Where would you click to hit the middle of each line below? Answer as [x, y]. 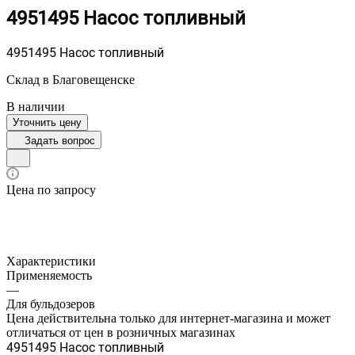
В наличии [36, 106]
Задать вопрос [60, 140]
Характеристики [51, 261]
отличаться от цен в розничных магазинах [121, 332]
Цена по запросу [51, 189]
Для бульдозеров [51, 303]
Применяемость [49, 275]
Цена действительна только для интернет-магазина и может [168, 318]
